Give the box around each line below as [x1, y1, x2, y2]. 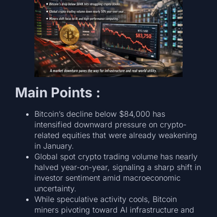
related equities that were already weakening [34, 130, 198, 140]
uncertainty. [34, 184, 77, 194]
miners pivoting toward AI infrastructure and [34, 205, 195, 215]
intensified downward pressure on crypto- [34, 120, 187, 130]
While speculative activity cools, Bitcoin [34, 194, 177, 204]
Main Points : [15, 84, 101, 101]
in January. [34, 141, 75, 151]
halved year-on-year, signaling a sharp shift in [34, 162, 201, 172]
